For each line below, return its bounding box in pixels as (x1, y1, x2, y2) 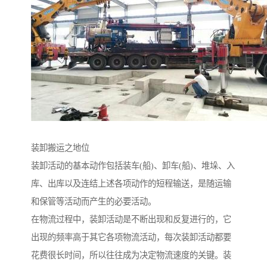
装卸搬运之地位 (31, 142, 89, 153)
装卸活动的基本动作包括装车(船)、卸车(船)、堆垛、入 (31, 160, 235, 170)
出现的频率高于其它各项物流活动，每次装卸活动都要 (31, 232, 231, 242)
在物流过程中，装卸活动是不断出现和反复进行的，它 (31, 214, 231, 224)
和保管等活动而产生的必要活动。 (31, 196, 156, 206)
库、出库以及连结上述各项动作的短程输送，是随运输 (31, 178, 231, 188)
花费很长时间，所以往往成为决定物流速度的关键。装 (31, 250, 231, 260)
